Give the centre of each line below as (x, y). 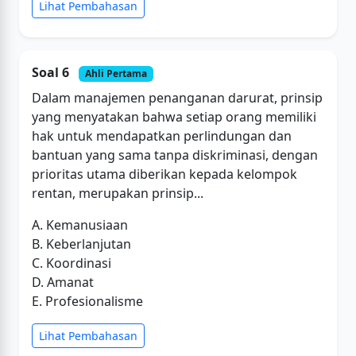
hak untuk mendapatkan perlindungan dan (162, 136)
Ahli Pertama (116, 73)
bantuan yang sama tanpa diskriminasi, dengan (175, 155)
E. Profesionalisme (87, 302)
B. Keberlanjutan (81, 244)
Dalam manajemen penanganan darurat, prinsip (177, 98)
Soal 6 (52, 72)
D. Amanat (63, 282)
